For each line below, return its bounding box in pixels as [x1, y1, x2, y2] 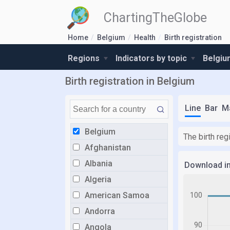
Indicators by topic [116, 53, 189, 63]
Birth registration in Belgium [65, 75, 195, 87]
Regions [68, 53, 102, 63]
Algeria [85, 175, 111, 184]
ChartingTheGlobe [104, 10, 207, 25]
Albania [85, 159, 112, 168]
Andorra [85, 206, 115, 216]
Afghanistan [85, 143, 131, 152]
